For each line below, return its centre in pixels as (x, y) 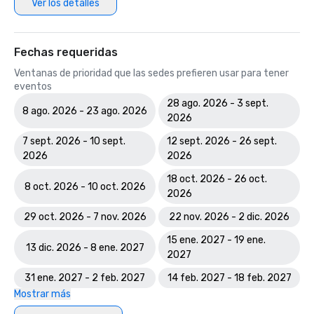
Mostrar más (42, 294)
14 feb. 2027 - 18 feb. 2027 (229, 278)
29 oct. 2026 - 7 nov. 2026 (85, 217)
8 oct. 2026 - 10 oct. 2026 (85, 186)
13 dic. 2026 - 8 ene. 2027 (85, 247)
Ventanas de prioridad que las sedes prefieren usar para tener (151, 73)
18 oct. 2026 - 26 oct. (217, 179)
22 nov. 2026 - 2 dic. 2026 (229, 217)
